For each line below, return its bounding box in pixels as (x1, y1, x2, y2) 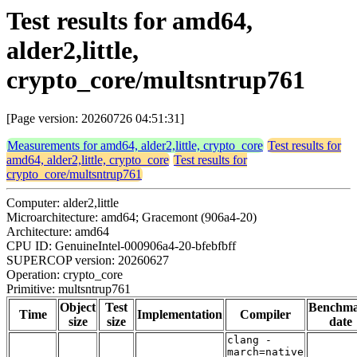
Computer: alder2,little (6, 196, 119, 210)
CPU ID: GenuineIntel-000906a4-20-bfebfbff (6, 239, 236, 253)
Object (60, 300, 96, 315)
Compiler (240, 308, 291, 322)
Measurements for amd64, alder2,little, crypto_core (7, 139, 263, 153)
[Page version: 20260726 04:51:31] (6, 112, 184, 126)
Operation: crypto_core (6, 268, 123, 282)
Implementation (137, 308, 222, 322)
